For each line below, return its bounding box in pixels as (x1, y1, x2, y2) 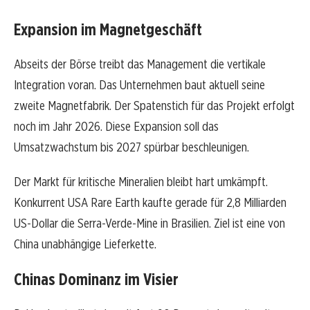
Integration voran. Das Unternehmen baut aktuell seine (14, 77, 265, 93)
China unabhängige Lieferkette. (14, 236, 156, 253)
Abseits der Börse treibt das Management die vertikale (14, 56, 266, 73)
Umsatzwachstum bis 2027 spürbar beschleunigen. (14, 139, 249, 156)
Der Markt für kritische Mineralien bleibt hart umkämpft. (14, 174, 268, 190)
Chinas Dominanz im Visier (14, 269, 179, 290)
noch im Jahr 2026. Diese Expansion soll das (14, 118, 219, 135)
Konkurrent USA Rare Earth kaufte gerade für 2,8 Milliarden (14, 194, 286, 211)
